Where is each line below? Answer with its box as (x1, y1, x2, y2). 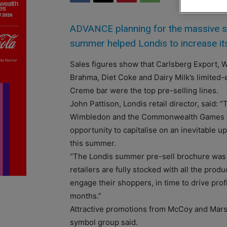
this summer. (70, 138, 116, 148)
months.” (70, 191, 101, 201)
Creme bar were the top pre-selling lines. (70, 85, 218, 95)
